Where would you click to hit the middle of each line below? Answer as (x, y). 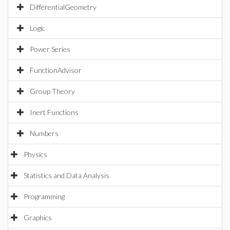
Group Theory (52, 91)
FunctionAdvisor (56, 70)
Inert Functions (54, 112)
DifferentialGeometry (63, 7)
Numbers (44, 133)
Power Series (50, 49)
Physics (35, 154)
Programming (44, 196)
